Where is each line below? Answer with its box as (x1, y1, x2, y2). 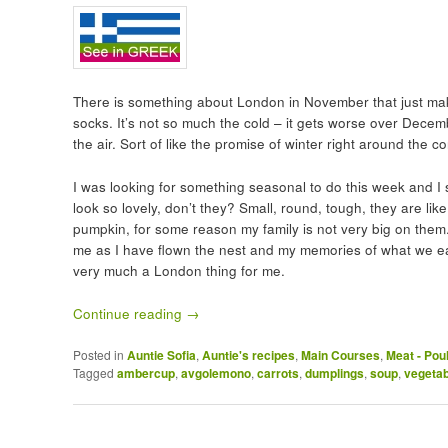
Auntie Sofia (126, 346, 196, 365)
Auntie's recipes (201, 346, 295, 365)
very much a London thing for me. (72, 261, 285, 281)
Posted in (72, 346, 124, 364)
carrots (256, 364, 299, 383)
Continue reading (72, 304, 186, 324)
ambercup (116, 364, 175, 383)
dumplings (304, 364, 364, 383)
